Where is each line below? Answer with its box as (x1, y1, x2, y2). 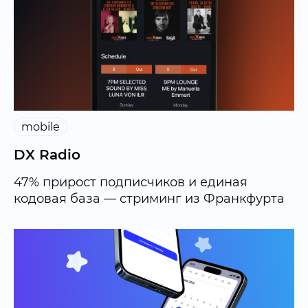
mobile (21, 120, 60, 133)
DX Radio (14, 146, 80, 163)
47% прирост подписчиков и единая (14, 174, 247, 190)
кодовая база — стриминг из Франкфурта (14, 190, 285, 206)
